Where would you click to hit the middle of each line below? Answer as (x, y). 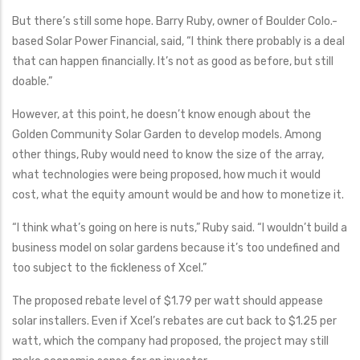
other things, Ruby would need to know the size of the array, (168, 155)
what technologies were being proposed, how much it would (166, 175)
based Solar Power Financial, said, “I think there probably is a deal (178, 41)
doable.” (32, 82)
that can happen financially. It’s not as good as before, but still (173, 61)
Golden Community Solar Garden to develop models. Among (167, 135)
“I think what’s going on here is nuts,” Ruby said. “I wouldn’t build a (180, 228)
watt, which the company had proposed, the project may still (170, 341)
